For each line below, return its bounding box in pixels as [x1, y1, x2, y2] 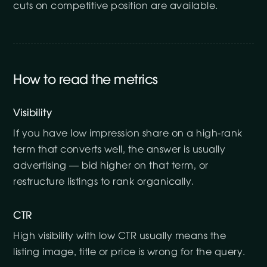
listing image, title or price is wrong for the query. [13, 247, 246, 257]
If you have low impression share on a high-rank [13, 129, 243, 138]
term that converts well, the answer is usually [13, 145, 226, 154]
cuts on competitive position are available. [13, 1, 218, 11]
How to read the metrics [13, 73, 158, 86]
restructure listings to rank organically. [13, 177, 194, 187]
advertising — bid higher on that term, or [13, 161, 209, 170]
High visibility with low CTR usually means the [13, 231, 226, 241]
